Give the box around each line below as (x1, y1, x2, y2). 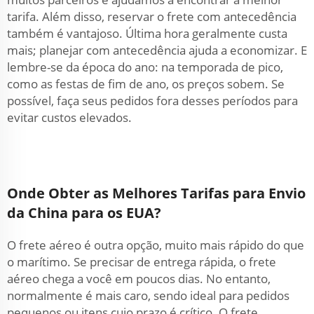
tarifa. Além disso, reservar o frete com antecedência (7, 8, 296, 25)
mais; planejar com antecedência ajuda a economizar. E (7, 42, 307, 58)
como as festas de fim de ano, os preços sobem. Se (7, 76, 285, 92)
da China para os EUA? (7, 203, 161, 222)
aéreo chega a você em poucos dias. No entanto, (7, 271, 271, 287)
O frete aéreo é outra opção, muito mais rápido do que (7, 237, 304, 253)
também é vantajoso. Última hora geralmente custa (7, 25, 287, 41)
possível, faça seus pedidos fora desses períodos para (7, 93, 298, 109)
